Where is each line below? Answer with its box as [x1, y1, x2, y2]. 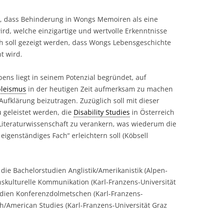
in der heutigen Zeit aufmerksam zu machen [26, 84, 173, 93]
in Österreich [130, 108, 174, 117]
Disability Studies [74, 108, 130, 117]
